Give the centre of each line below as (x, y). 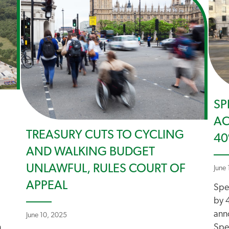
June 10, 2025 (47, 215)
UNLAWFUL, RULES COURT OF (106, 169)
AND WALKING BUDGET (90, 152)
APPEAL (47, 186)
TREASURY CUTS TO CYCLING (105, 135)
